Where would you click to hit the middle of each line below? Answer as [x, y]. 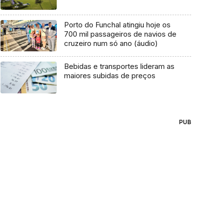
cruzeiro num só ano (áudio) [111, 43]
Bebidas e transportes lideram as [119, 66]
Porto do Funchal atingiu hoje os [117, 24]
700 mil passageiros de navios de [120, 34]
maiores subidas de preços [109, 76]
